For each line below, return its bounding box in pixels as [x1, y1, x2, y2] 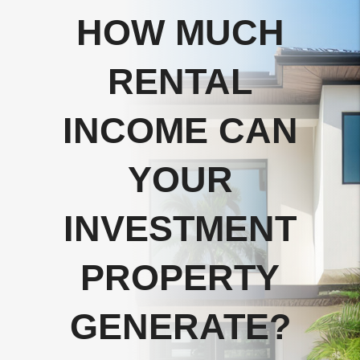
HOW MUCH [76, 12, 284, 54]
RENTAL [108, 61, 252, 103]
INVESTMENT [63, 208, 297, 250]
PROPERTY [80, 257, 280, 299]
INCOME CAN [62, 110, 298, 152]
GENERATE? [69, 306, 291, 348]
